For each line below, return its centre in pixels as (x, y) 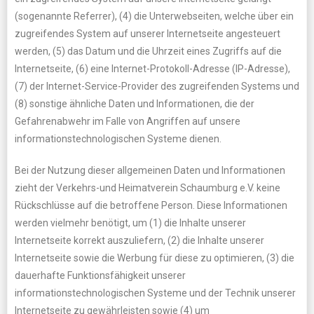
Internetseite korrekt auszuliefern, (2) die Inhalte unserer (139, 240)
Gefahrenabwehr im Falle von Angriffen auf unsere (128, 121)
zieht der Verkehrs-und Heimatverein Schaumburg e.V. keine (148, 188)
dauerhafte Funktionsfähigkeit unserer (100, 275)
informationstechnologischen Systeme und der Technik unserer (155, 293)
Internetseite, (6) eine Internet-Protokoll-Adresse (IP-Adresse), (152, 69)
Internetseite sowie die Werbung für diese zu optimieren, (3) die (155, 258)
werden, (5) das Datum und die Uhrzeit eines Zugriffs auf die (148, 51)
